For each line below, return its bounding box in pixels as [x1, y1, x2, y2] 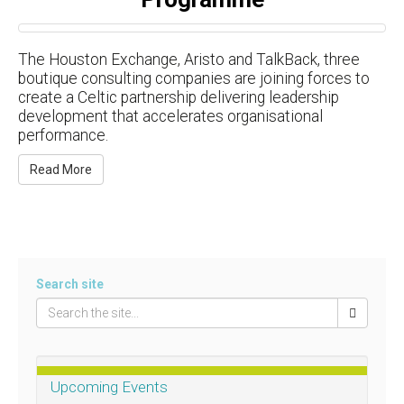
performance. [18, 125, 108, 144]
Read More [30, 162, 92, 178]
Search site [36, 277, 104, 292]
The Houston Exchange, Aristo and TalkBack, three [18, 50, 360, 69]
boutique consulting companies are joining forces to [18, 69, 370, 87]
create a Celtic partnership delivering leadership [18, 87, 339, 106]
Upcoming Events [50, 377, 168, 396]
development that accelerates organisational [18, 106, 323, 125]
